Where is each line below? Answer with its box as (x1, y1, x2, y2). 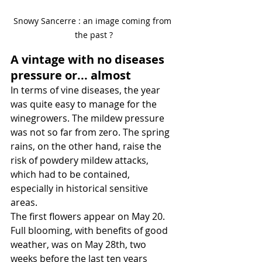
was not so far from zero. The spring (11, 126, 172, 139)
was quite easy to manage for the (11, 98, 159, 111)
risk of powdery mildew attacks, (11, 154, 151, 167)
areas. (11, 196, 37, 209)
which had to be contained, (11, 168, 132, 181)
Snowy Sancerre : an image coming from (13, 15, 174, 27)
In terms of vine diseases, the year (11, 84, 163, 97)
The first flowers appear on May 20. (11, 210, 167, 223)
